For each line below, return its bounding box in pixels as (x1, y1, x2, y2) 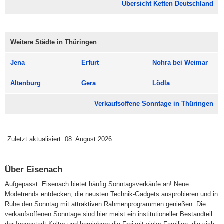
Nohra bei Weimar (152, 59, 208, 67)
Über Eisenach (5, 164, 62, 175)
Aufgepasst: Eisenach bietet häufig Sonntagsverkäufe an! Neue (5, 180, 189, 188)
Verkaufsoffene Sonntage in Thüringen (94, 100, 213, 108)
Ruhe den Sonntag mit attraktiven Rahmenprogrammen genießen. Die (5, 200, 206, 208)
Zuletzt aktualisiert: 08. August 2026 (7, 135, 112, 143)
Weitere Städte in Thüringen (10, 38, 97, 46)
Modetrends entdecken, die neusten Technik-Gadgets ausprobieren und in (5, 190, 218, 198)
